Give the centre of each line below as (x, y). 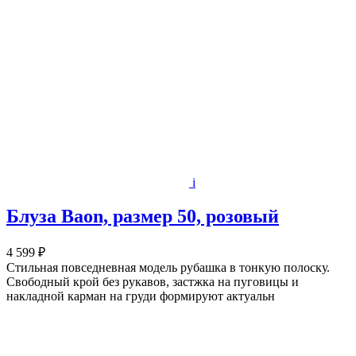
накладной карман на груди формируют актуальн (141, 296)
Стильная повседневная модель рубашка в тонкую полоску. (168, 267)
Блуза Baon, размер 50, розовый (143, 216)
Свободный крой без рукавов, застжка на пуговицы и (153, 281)
